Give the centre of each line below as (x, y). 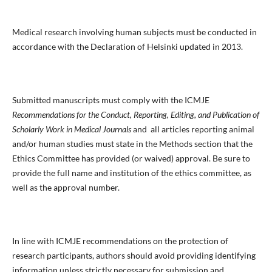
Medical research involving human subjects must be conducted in (134, 32)
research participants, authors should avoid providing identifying (134, 255)
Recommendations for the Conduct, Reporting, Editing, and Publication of (135, 114)
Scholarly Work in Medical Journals (71, 129)
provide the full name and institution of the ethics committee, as (131, 172)
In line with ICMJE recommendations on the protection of (120, 240)
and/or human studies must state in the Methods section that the (132, 143)
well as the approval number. (66, 187)
